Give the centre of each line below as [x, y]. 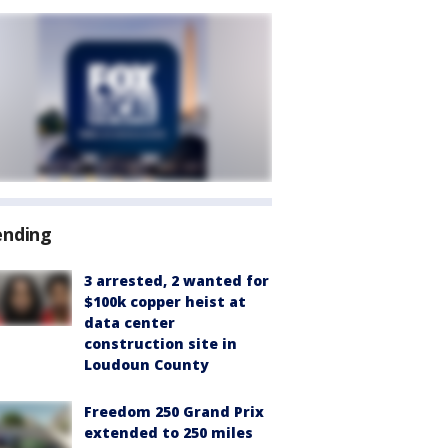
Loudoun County [146, 364]
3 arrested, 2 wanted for [176, 280]
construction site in [160, 343]
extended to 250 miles [168, 432]
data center [129, 322]
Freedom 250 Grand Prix [174, 411]
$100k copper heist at [165, 301]
